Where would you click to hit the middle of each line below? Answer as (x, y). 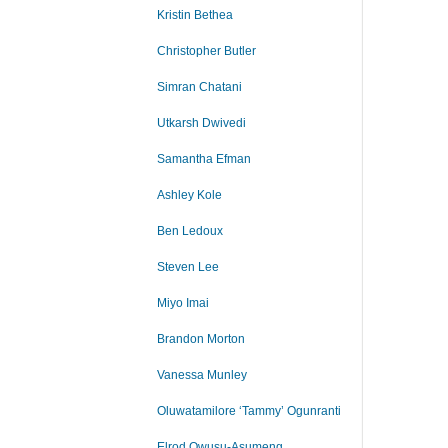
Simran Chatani (199, 87)
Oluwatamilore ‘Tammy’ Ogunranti (249, 411)
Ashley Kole (189, 195)
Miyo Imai (183, 303)
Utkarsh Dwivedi (201, 123)
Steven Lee (188, 267)
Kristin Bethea (195, 15)
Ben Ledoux (190, 231)
